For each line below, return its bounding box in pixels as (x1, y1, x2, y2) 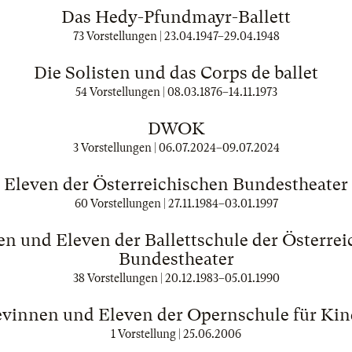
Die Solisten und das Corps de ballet (34, 63, 318, 82)
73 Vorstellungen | (72, 30, 164, 42)
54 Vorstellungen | (75, 86, 167, 98)
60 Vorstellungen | (74, 197, 168, 210)
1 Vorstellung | (111, 328, 183, 340)
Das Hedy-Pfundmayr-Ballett (61, 7, 291, 27)
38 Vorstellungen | (72, 272, 165, 284)
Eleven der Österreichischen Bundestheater (4, 174, 348, 194)
